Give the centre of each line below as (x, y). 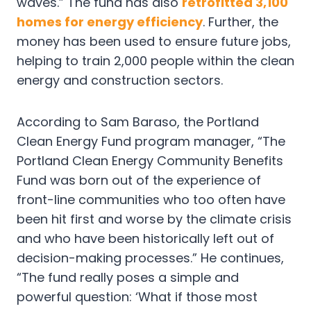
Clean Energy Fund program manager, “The (151, 142)
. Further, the (241, 22)
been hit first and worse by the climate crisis (154, 219)
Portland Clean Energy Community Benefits (150, 161)
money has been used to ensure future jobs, (154, 42)
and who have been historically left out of (145, 239)
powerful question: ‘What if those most (137, 297)
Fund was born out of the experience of (139, 180)
